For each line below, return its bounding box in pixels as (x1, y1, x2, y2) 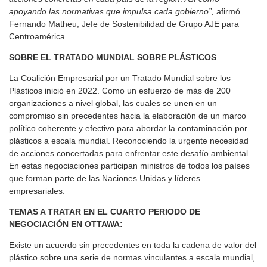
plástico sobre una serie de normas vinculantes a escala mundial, (9, 253, 255, 263)
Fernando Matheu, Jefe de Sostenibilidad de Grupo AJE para (9, 19, 239, 29)
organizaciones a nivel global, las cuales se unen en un (9, 98, 217, 108)
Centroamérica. (9, 32, 67, 42)
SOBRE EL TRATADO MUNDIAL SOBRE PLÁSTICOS (9, 52, 216, 63)
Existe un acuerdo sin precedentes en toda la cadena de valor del (9, 240, 256, 250)
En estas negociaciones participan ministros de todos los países (9, 161, 250, 171)
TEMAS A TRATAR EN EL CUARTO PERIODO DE (9, 207, 200, 217)
